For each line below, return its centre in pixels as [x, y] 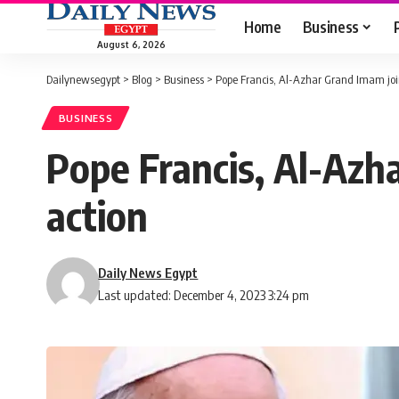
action [97, 216]
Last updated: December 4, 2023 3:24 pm [204, 295]
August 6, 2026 [131, 44]
